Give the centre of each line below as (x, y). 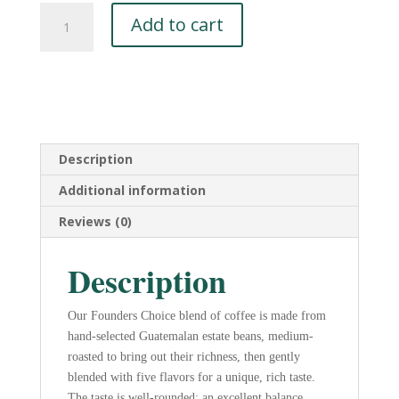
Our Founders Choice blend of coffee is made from (196, 315)
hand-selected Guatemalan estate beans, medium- (190, 336)
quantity (62, 196)
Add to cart (177, 24)
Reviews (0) (95, 221)
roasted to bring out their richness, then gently (183, 356)
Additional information (132, 190)
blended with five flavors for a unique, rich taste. (191, 377)
